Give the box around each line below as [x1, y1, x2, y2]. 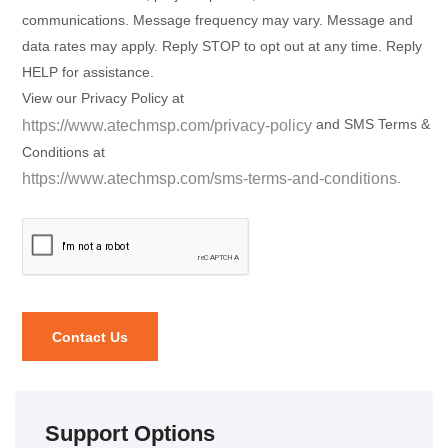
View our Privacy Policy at [22, 90, 184, 107]
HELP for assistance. [22, 64, 154, 81]
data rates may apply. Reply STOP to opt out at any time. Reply [22, 38, 422, 55]
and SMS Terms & [312, 116, 430, 133]
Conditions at [22, 143, 105, 160]
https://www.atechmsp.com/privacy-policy [22, 116, 312, 134]
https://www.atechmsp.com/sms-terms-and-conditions [22, 169, 397, 187]
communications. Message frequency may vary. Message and [22, 12, 413, 29]
